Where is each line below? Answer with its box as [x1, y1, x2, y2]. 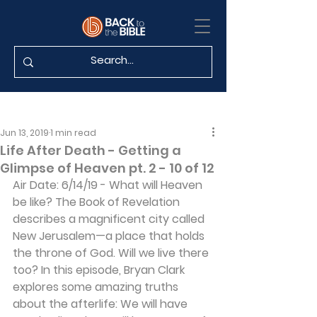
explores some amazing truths [13, 279, 181, 295]
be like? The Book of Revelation [13, 194, 183, 210]
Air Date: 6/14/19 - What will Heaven [13, 177, 205, 193]
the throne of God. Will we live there [13, 245, 212, 261]
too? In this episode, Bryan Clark [13, 262, 188, 278]
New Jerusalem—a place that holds [13, 228, 207, 244]
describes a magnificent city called [13, 211, 207, 227]
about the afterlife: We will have [13, 296, 190, 312]
